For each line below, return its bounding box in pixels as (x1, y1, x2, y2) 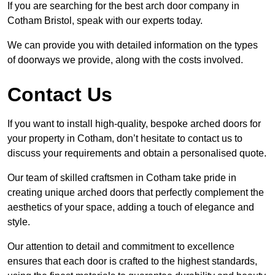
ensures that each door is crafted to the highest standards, (7, 255, 257, 266)
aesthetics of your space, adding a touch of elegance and (7, 201, 254, 212)
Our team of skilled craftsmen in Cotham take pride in (7, 172, 236, 183)
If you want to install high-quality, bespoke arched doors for (7, 118, 261, 129)
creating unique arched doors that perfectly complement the (7, 187, 264, 198)
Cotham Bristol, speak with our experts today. (7, 15, 203, 26)
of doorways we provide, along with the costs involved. (7, 54, 243, 65)
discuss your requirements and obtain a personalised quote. (7, 147, 266, 158)
